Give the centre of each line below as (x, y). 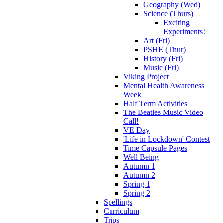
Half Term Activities (155, 103)
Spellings (118, 202)
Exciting (176, 22)
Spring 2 (137, 193)
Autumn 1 (139, 166)
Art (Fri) (157, 40)
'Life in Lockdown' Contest (167, 139)
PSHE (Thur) (165, 49)
